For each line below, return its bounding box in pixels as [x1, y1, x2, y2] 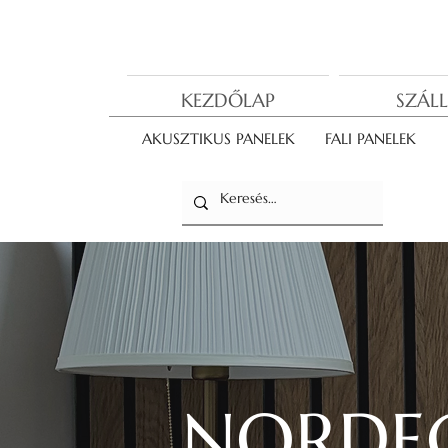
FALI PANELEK [325, 129, 416, 148]
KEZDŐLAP [181, 88, 275, 112]
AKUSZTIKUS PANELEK [141, 129, 295, 148]
